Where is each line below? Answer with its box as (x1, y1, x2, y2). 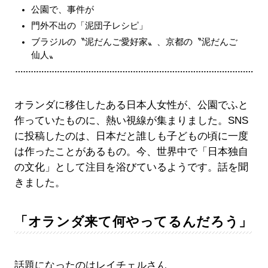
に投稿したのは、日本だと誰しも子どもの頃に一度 (14, 130, 248, 142)
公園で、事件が (31, 4, 94, 15)
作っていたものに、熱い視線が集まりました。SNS (14, 115, 248, 127)
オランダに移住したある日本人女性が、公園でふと (14, 99, 248, 111)
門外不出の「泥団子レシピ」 (31, 20, 148, 31)
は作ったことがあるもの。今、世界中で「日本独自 (14, 146, 248, 158)
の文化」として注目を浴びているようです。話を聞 (14, 162, 248, 173)
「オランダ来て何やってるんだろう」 (14, 214, 253, 230)
